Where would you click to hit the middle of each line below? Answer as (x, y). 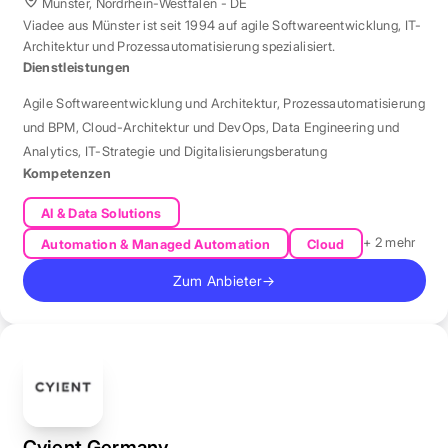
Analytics (50, 151)
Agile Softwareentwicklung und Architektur (149, 103)
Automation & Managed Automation (155, 243)
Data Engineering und (336, 127)
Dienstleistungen (76, 67)
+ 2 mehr (389, 242)
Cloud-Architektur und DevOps (174, 127)
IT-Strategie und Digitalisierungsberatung (206, 151)
